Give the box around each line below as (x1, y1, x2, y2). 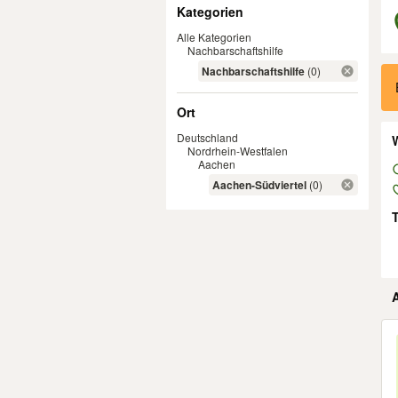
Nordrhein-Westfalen (187, 143, 288, 158)
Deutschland (177, 130, 238, 145)
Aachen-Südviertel (212, 177, 306, 193)
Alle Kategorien (177, 29, 251, 44)
